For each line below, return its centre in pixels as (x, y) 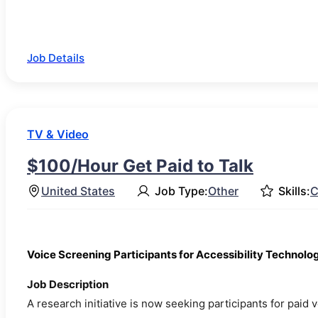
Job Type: (181, 191)
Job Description (68, 285)
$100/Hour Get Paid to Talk (140, 166)
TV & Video (58, 135)
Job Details (56, 58)
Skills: (294, 191)
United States (78, 191)
